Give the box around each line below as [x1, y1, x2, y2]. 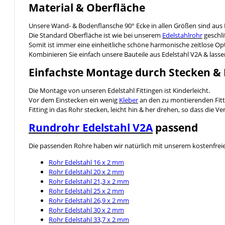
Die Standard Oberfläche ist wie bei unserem [29, 30, 162, 40]
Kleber [119, 95, 138, 104]
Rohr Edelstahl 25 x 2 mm [49, 186, 124, 195]
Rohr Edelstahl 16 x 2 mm [49, 157, 124, 167]
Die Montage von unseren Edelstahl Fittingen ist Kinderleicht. [29, 85, 210, 95]
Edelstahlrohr [162, 30, 202, 40]
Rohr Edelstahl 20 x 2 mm [49, 167, 124, 176]
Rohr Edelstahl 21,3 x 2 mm [49, 176, 129, 186]
